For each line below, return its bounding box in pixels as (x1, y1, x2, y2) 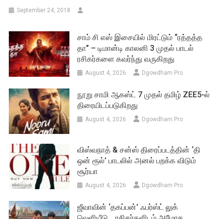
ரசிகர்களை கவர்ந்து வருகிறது (77, 54, 175, 64)
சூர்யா (77, 167, 98, 176)
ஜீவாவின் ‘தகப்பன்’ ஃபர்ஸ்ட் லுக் (77, 202, 178, 212)
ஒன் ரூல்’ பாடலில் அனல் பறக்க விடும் (77, 156, 197, 166)
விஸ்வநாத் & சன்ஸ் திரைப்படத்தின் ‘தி (77, 145, 201, 155)
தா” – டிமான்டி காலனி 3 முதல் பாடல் (77, 44, 194, 53)
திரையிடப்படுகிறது (77, 101, 138, 110)
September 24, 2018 (17, 7, 71, 14)
